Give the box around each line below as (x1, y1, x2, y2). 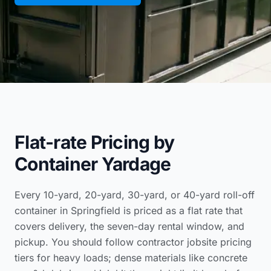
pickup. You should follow (15, 236, 137, 248)
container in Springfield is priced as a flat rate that (15, 204, 243, 217)
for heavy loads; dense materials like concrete (34, 252, 247, 264)
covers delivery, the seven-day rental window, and (15, 220, 244, 232)
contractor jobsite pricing (137, 236, 252, 248)
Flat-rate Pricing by (15, 131, 174, 153)
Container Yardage (15, 153, 171, 175)
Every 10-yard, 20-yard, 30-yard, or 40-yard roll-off (15, 189, 255, 201)
